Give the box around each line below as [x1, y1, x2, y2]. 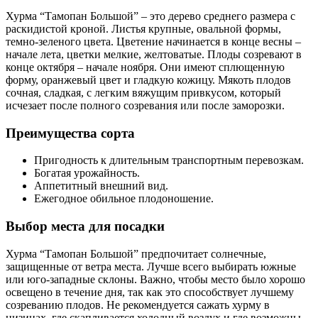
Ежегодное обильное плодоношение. [34, 192, 214, 205]
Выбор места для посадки [6, 219, 165, 234]
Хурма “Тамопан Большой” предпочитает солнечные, [6, 247, 266, 260]
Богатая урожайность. [34, 167, 140, 180]
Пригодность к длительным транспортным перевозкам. [34, 154, 304, 167]
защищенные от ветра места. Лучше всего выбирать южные [6, 260, 296, 273]
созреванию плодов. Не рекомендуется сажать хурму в [6, 298, 270, 311]
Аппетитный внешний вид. [34, 180, 168, 192]
